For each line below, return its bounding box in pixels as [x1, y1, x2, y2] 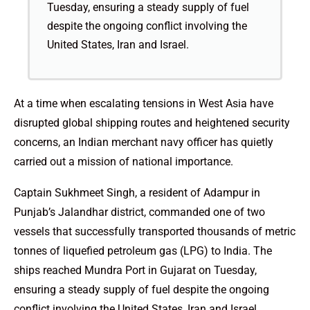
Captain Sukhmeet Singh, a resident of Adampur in [14, 185, 260, 199]
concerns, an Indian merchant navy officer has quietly [14, 135, 273, 149]
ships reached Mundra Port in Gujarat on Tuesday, [14, 263, 257, 277]
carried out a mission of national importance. [14, 154, 233, 168]
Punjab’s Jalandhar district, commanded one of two [14, 205, 265, 219]
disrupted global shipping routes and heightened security [14, 116, 290, 129]
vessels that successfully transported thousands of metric [14, 224, 295, 238]
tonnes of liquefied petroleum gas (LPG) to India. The [14, 244, 272, 257]
